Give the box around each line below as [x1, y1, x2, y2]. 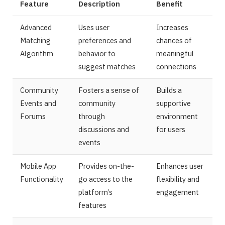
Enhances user [156, 161, 203, 171]
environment [156, 111, 198, 122]
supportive [156, 98, 191, 108]
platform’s [78, 187, 113, 197]
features [78, 200, 106, 210]
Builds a [156, 85, 182, 95]
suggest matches [78, 62, 136, 72]
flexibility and [156, 174, 199, 184]
